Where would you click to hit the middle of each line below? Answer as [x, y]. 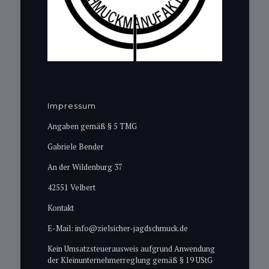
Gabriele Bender [75, 147]
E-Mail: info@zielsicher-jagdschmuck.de [117, 228]
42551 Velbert [71, 187]
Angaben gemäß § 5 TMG [92, 126]
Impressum [71, 106]
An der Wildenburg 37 [85, 167]
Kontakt [60, 208]
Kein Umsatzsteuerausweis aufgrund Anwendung [131, 249]
